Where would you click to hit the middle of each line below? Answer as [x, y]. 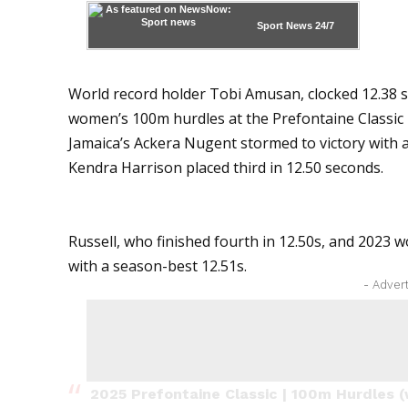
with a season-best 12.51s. [158, 265]
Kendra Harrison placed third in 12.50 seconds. [226, 167]
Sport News [285, 25]
